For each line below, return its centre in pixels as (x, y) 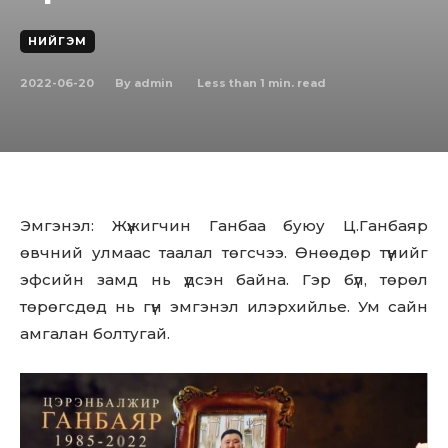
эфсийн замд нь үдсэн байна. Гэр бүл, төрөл (224, 279)
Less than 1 (231, 82)
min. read (295, 82)
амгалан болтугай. (95, 333)
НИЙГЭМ (57, 41)
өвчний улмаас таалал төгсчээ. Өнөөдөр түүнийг (224, 252)
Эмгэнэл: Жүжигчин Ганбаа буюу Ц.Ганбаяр (224, 225)
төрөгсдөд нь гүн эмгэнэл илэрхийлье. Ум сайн (224, 306)
